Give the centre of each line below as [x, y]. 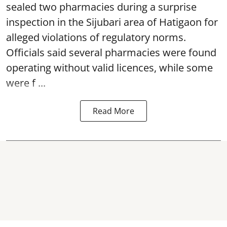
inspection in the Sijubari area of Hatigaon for [112, 22]
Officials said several [55, 52]
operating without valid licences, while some [109, 68]
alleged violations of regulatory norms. [96, 37]
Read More [113, 111]
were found [190, 52]
